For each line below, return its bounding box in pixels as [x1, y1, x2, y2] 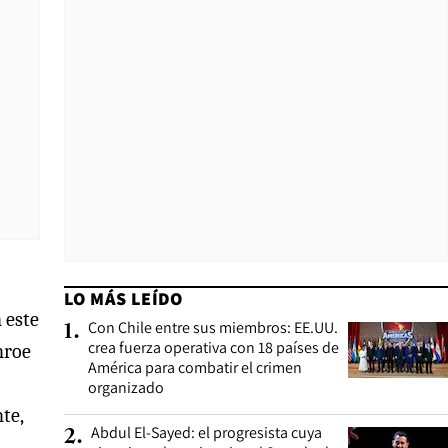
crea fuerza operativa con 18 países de [88, 337, 339, 358]
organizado [88, 377, 164, 398]
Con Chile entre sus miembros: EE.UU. [88, 317, 338, 338]
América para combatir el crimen [88, 357, 302, 378]
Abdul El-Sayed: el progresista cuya [91, 422, 322, 443]
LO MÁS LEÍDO [64, 287, 183, 310]
